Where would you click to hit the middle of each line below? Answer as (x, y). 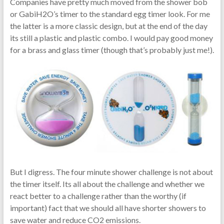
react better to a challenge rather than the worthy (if (98, 195)
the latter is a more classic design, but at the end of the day (108, 26)
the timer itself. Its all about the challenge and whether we (107, 183)
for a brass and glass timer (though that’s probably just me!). (112, 50)
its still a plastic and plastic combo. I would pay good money (111, 38)
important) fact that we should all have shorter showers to (108, 207)
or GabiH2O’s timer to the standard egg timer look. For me (110, 14)
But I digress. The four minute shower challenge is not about (111, 171)
